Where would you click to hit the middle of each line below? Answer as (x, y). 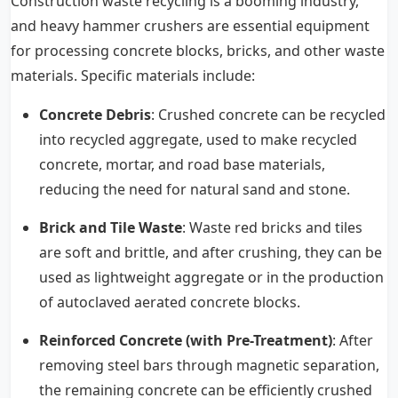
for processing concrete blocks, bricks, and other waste (198, 50)
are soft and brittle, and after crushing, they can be (211, 252)
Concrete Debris (95, 114)
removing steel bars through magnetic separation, (209, 365)
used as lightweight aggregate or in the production (211, 277)
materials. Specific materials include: (133, 75)
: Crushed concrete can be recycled (268, 114)
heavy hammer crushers (122, 25)
